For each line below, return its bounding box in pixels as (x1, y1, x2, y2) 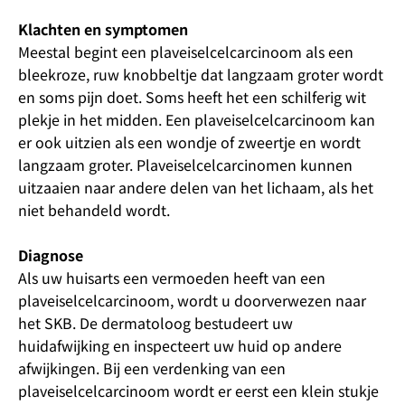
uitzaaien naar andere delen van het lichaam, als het (18, 176, 373, 198)
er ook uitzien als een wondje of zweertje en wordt (18, 131, 361, 153)
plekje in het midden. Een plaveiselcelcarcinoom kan (18, 108, 375, 130)
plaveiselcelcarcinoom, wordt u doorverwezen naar (18, 289, 366, 311)
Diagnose (18, 244, 83, 266)
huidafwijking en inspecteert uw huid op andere (18, 334, 342, 356)
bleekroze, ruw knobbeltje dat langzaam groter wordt (18, 63, 383, 85)
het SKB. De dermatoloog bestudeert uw (18, 312, 293, 334)
